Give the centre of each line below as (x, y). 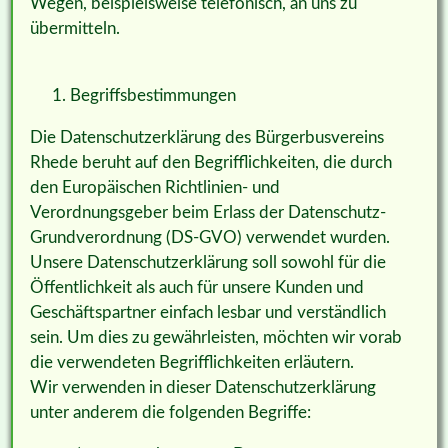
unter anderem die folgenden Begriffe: (170, 412)
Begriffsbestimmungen (152, 95)
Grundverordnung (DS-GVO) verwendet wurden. (209, 237)
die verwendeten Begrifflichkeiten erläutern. (191, 362)
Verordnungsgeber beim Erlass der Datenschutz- (207, 212)
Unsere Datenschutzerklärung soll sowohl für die (207, 262)
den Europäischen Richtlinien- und (154, 187)
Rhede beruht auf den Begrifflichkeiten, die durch (210, 162)
